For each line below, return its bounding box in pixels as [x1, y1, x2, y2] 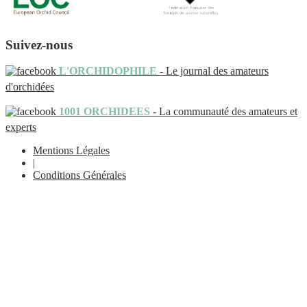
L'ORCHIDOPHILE [56, 65, 157, 77]
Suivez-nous [5, 37, 73, 52]
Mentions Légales [33, 145, 110, 157]
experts [5, 121, 36, 134]
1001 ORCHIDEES [56, 106, 150, 118]
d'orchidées [5, 81, 54, 93]
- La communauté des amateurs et [150, 106, 297, 118]
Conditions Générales [33, 169, 126, 182]
